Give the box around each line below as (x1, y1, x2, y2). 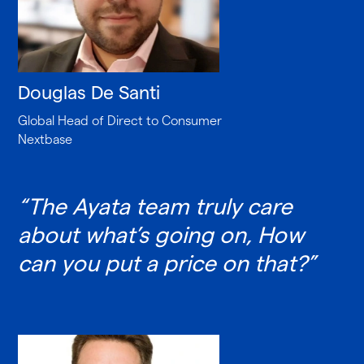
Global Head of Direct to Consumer (18, 113, 223, 128)
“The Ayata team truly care (18, 193, 293, 219)
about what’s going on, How (18, 222, 305, 247)
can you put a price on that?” (18, 250, 317, 275)
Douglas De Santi (18, 81, 161, 102)
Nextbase (18, 132, 73, 146)
